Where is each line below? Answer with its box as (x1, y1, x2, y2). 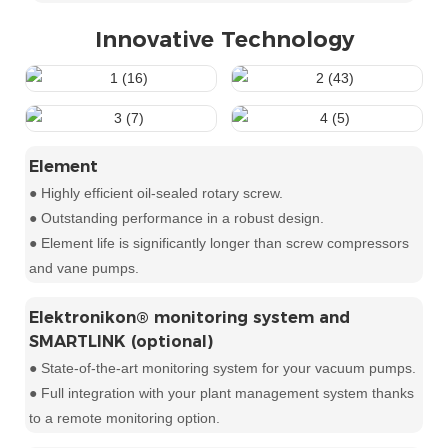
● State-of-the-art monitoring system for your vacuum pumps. (29, 359, 417, 376)
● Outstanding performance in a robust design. (29, 210, 325, 227)
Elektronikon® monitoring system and (29, 307, 351, 327)
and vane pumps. (29, 260, 140, 277)
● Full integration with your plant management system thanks (29, 384, 415, 401)
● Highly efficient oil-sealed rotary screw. (29, 185, 284, 202)
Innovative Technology (94, 25, 354, 53)
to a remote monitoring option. (29, 409, 221, 426)
